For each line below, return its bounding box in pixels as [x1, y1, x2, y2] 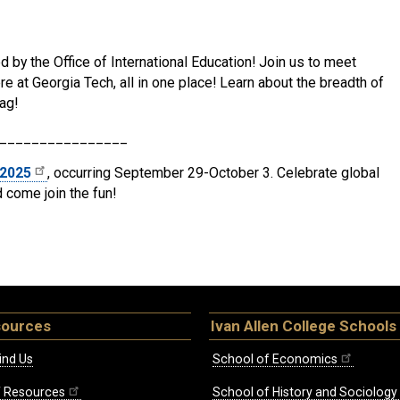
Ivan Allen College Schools [211, 316, 396, 335]
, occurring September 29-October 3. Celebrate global [47, 164, 379, 182]
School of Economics [212, 351, 337, 366]
